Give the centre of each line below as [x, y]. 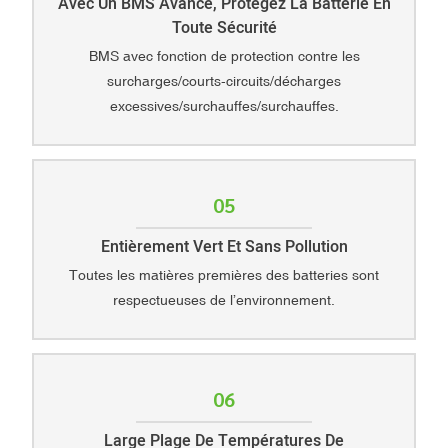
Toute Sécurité [224, 27]
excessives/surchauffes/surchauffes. [224, 106]
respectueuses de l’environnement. [224, 300]
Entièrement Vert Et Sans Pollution [224, 246]
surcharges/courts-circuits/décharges [224, 81]
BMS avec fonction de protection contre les [224, 56]
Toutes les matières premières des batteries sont [224, 275]
